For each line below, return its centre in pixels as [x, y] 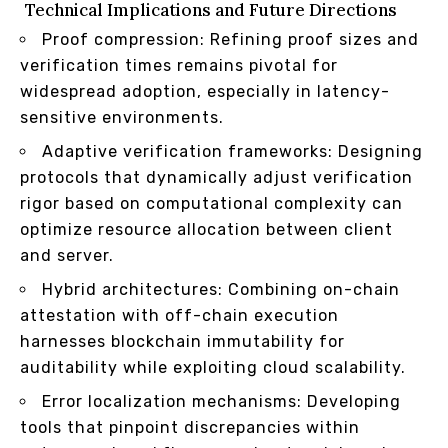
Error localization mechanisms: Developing [221, 401]
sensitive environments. [122, 117]
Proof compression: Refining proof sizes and [230, 39]
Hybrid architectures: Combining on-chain [221, 289]
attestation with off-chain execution [179, 315]
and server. [67, 255]
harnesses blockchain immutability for [182, 341]
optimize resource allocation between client [206, 229]
